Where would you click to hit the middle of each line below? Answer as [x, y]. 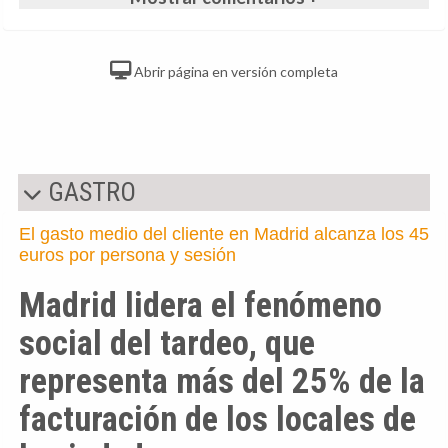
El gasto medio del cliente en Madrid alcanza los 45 [224, 233]
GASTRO [89, 191]
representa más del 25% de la [222, 380]
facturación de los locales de [217, 418]
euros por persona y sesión [127, 254]
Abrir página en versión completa [234, 71]
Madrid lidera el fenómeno [200, 304]
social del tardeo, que [167, 342]
